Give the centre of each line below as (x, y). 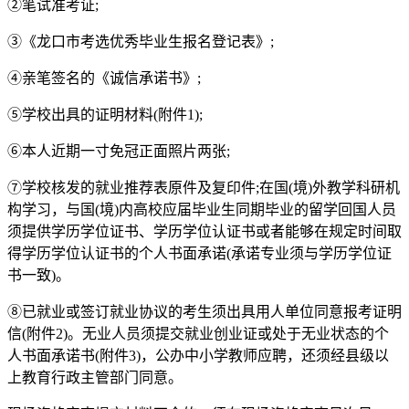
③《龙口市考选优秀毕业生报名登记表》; (141, 41)
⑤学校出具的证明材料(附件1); (105, 114)
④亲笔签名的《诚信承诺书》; (104, 78)
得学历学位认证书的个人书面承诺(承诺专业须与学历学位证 (199, 253)
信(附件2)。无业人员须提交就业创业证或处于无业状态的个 (198, 333)
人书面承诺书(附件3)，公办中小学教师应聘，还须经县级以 (198, 355)
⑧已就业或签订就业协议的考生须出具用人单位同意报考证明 (204, 311)
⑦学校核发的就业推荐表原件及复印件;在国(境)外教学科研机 (204, 187)
